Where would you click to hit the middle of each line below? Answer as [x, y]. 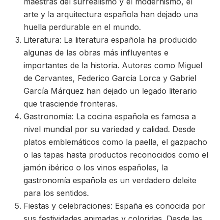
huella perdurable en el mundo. [82, 27]
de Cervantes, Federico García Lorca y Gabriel [110, 78]
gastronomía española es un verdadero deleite [110, 180]
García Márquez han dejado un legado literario [110, 91]
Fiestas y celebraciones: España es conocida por [114, 206]
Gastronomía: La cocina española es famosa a [110, 116]
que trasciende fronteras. [70, 104]
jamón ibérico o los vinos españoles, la [96, 167]
